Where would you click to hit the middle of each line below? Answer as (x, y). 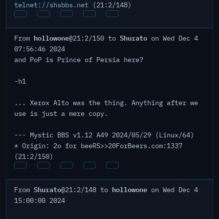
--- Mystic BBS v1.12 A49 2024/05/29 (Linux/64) (104, 135)
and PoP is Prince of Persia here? (79, 60)
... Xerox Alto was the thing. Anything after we (106, 103)
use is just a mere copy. (61, 113)
